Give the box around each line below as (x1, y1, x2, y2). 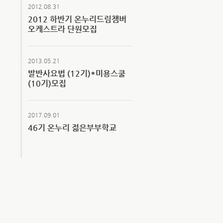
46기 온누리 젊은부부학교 (28, 123, 116, 132)
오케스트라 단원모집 (28, 24, 97, 34)
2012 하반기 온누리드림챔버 (28, 14, 126, 24)
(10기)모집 (28, 79, 66, 88)
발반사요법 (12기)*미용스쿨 (28, 69, 125, 78)
